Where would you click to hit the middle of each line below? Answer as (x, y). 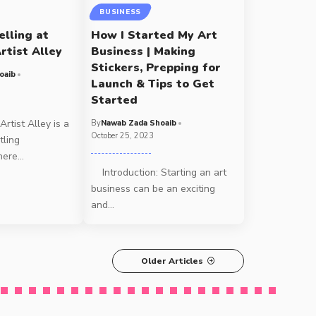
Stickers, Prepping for (156, 68)
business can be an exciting (153, 189)
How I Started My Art (154, 36)
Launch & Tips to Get (153, 84)
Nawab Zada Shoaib (139, 123)
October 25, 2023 (123, 136)
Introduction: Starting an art (159, 173)
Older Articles (172, 261)
